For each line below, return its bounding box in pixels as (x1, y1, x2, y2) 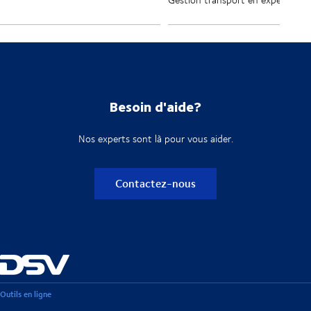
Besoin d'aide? (110, 95, 201, 117)
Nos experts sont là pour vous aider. (78, 131, 233, 146)
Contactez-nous (115, 175, 196, 192)
